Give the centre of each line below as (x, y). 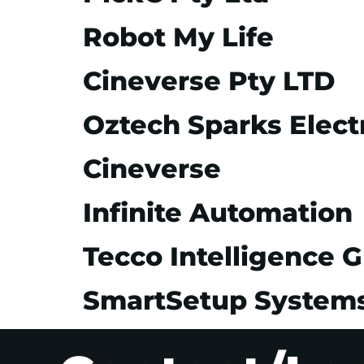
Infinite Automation (218, 213)
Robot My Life (178, 37)
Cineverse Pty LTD (209, 81)
